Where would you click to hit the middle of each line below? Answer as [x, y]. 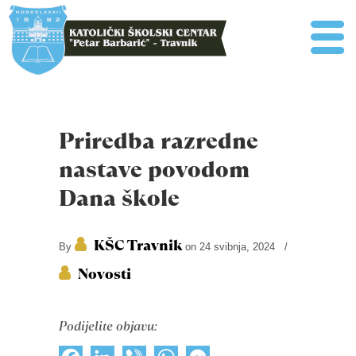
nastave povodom [154, 170]
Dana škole [119, 198]
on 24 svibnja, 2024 [230, 247]
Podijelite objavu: [108, 326]
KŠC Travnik [138, 245]
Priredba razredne [159, 141]
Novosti [104, 274]
